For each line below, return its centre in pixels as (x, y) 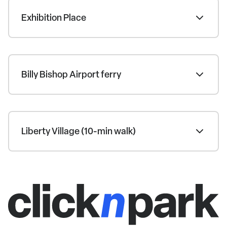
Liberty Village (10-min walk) (79, 131)
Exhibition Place (54, 18)
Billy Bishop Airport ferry (71, 74)
